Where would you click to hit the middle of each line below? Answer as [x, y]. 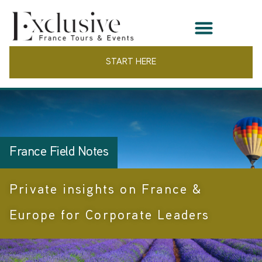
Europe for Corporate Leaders [110, 216]
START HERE [131, 63]
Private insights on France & [106, 191]
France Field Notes [59, 153]
